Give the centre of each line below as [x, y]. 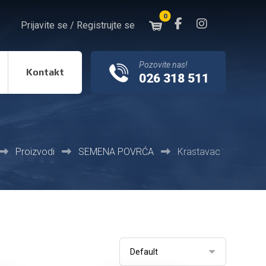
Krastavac [199, 152]
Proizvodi [35, 152]
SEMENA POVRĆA [116, 152]
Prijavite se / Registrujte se [78, 25]
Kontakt [45, 72]
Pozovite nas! [164, 64]
